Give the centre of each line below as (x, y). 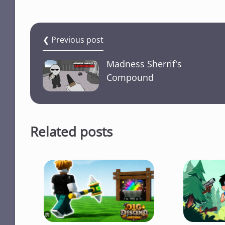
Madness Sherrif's (144, 64)
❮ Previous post (73, 40)
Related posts (71, 132)
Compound (130, 78)
